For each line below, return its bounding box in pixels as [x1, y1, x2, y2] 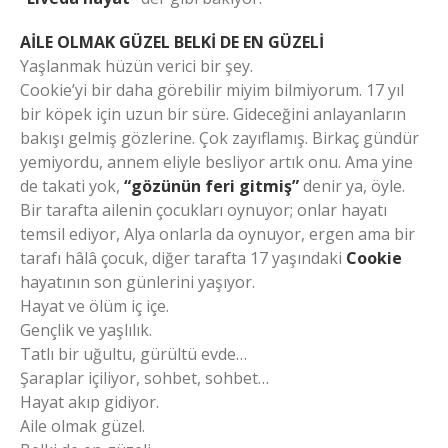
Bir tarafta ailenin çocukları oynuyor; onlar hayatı [20, 199, 387, 222]
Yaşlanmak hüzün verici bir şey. [20, 55, 253, 78]
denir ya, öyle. [299, 175, 405, 198]
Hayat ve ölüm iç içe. [20, 295, 169, 318]
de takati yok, [20, 175, 124, 198]
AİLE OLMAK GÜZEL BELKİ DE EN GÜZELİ [20, 31, 324, 54]
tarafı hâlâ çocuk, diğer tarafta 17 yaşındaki [20, 247, 346, 270]
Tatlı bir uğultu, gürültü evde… [20, 343, 247, 366]
